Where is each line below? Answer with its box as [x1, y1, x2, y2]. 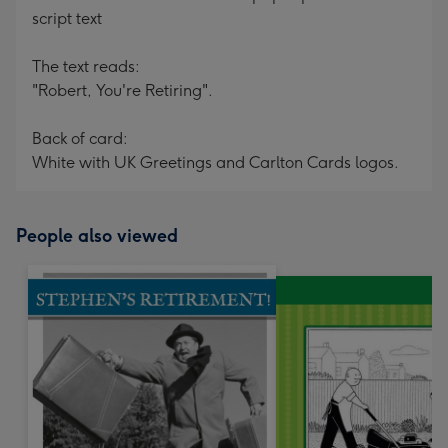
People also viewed [16, 225, 178, 247]
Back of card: [32, 129, 128, 148]
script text [32, 9, 102, 28]
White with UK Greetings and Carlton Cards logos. [32, 153, 399, 172]
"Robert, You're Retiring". [32, 81, 213, 100]
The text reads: [32, 57, 140, 76]
